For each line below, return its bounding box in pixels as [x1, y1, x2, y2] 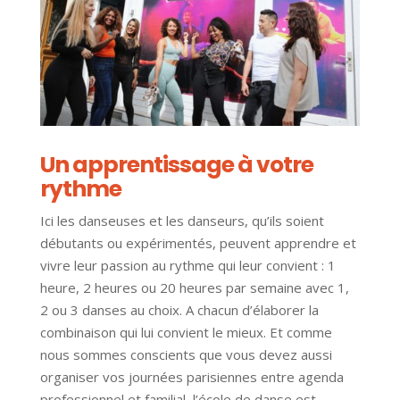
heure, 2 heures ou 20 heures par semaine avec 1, [39, 279, 349, 297]
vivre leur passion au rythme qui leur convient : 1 [39, 256, 336, 275]
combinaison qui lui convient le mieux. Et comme [39, 323, 332, 342]
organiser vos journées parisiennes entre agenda [39, 368, 344, 387]
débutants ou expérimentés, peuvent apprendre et [39, 234, 356, 253]
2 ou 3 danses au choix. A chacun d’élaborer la [39, 301, 319, 320]
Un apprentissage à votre [39, 149, 313, 181]
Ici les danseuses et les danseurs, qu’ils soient [39, 212, 324, 230]
